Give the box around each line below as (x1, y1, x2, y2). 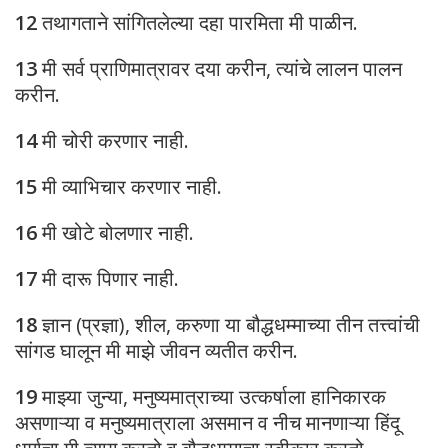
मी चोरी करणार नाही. (37, 127, 189, 155)
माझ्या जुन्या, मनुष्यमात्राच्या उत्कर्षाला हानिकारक (37, 383, 386, 411)
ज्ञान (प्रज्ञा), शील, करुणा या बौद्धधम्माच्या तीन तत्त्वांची (37, 311, 420, 339)
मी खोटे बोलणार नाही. (37, 219, 194, 247)
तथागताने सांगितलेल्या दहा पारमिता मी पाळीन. (37, 9, 358, 37)
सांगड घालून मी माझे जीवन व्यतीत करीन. (15, 337, 298, 365)
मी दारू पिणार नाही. (37, 265, 179, 293)
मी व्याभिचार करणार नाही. (37, 173, 222, 201)
